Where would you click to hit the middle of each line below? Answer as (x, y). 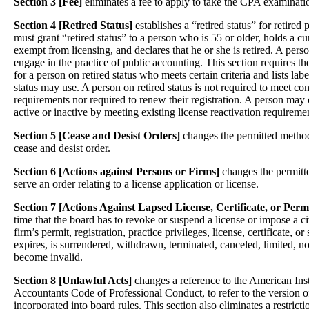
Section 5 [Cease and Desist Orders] (97, 136)
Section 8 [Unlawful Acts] (74, 280)
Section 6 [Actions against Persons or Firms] (117, 171)
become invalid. (48, 257)
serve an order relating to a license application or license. (136, 184)
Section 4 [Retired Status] (73, 25)
